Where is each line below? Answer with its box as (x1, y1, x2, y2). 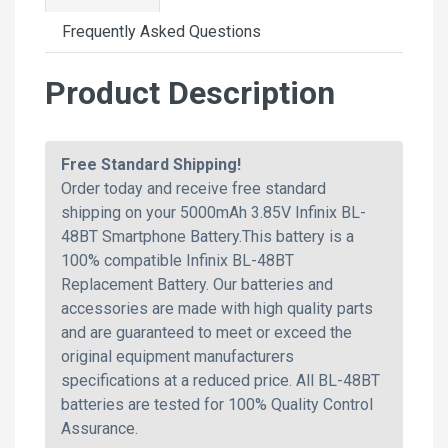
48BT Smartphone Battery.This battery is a (61, 226, 354, 246)
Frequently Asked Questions (62, 21, 261, 41)
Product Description (45, 73, 335, 112)
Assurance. (61, 418, 138, 438)
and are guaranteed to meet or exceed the (61, 322, 352, 342)
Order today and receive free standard (61, 178, 326, 198)
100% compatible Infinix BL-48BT (61, 250, 294, 270)
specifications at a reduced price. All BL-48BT (61, 370, 380, 390)
